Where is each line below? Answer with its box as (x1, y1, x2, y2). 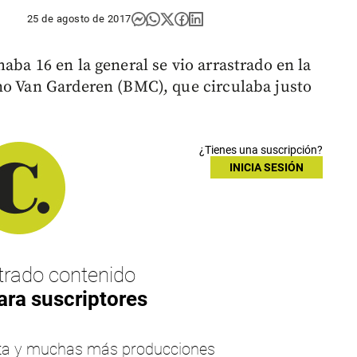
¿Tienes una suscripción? (198, 143, 323, 157)
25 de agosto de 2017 (26, 13, 131, 25)
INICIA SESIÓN (229, 161, 304, 175)
